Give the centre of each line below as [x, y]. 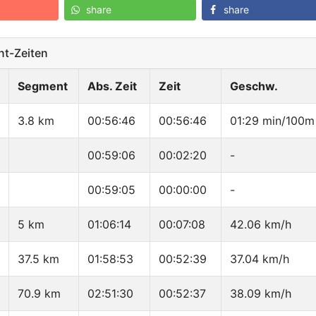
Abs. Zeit [112, 86]
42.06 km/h [261, 225]
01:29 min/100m [272, 121]
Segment [43, 86]
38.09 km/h [261, 294]
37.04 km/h [260, 259]
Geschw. [254, 86]
